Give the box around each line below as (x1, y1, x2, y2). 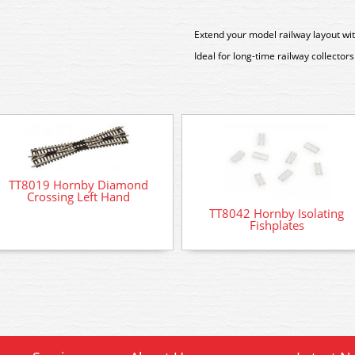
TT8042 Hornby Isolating (209, 204, 344, 221)
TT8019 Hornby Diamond (9, 177, 148, 193)
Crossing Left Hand (27, 189, 130, 205)
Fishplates (249, 216, 304, 233)
